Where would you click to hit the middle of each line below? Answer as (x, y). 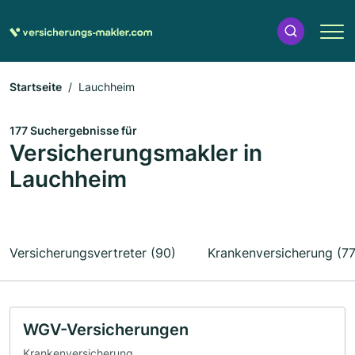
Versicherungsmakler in (136, 153)
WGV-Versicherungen (106, 330)
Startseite (36, 87)
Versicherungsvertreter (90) (93, 253)
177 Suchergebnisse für (73, 130)
